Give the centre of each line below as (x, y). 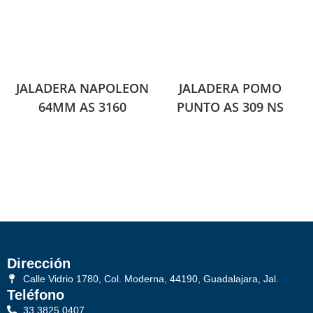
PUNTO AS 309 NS (231, 107)
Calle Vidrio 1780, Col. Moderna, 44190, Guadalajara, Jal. (151, 278)
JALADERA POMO (231, 88)
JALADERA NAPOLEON (83, 88)
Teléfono (36, 294)
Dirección (39, 263)
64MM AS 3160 (83, 107)
